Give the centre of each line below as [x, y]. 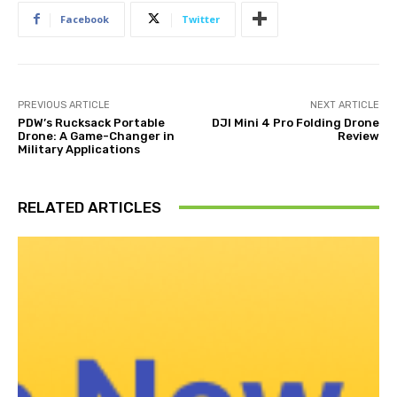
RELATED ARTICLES [90, 207]
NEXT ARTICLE [344, 105]
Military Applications [79, 149]
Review [358, 136]
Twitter [201, 19]
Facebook [85, 19]
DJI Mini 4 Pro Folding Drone [295, 122]
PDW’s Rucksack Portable [91, 122]
